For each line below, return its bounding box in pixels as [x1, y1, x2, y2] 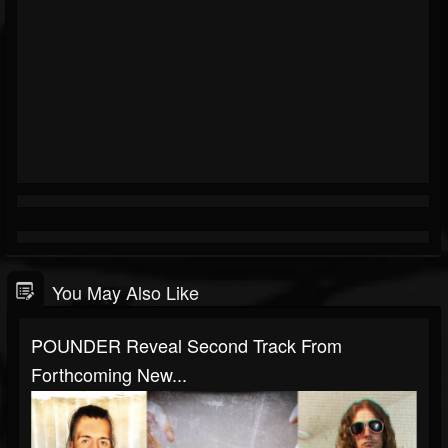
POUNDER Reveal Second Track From [31, 332, 342, 358]
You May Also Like [52, 279, 199, 305]
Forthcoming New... [31, 361, 187, 387]
